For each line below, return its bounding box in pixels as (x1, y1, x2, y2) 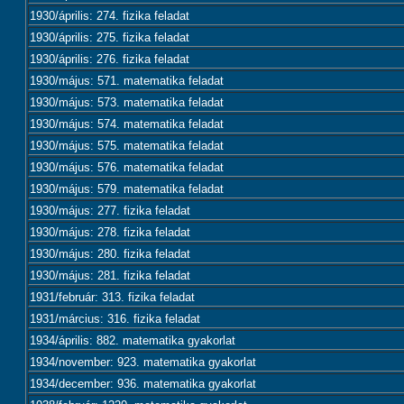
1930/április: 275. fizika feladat (30, 31, 189, 44)
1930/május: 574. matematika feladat (30, 117, 224, 131)
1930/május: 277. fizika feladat (30, 204, 190, 217)
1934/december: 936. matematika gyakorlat (30, 377, 256, 390)
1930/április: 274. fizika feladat (30, 9, 189, 23)
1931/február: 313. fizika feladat (30, 290, 195, 304)
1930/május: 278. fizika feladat (30, 225, 190, 239)
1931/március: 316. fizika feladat (30, 312, 200, 326)
